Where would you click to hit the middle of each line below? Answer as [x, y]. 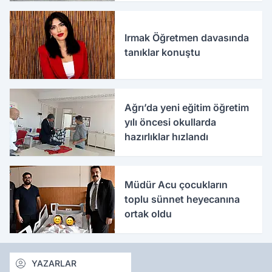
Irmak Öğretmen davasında [187, 38]
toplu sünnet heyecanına [182, 199]
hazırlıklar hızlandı [167, 137]
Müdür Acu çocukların [176, 185]
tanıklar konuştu [163, 53]
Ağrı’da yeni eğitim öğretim [187, 108]
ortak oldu [148, 214]
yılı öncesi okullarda [171, 122]
